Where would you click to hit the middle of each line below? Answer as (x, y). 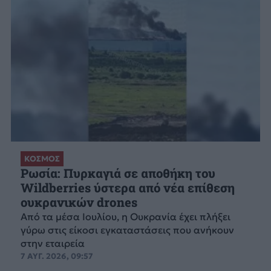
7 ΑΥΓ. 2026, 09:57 (57, 256)
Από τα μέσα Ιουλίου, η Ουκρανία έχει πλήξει (125, 217)
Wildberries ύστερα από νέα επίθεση (127, 188)
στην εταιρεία (52, 243)
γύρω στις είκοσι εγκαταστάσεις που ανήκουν (127, 230)
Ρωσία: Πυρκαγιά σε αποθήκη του (118, 174)
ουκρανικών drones (79, 203)
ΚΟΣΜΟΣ (42, 158)
